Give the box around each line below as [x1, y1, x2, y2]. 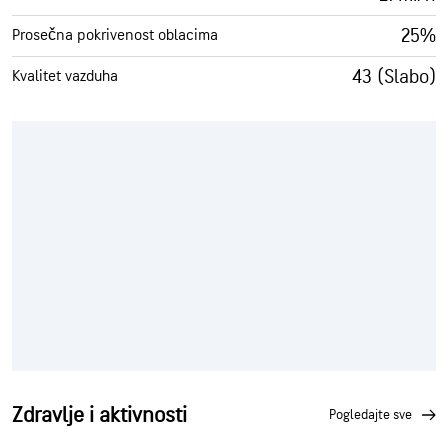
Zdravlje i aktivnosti [12, 401, 187, 429]
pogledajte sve [336, 406, 412, 423]
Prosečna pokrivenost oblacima [12, 25, 218, 45]
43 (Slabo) [352, 64, 436, 89]
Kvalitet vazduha [12, 66, 118, 86]
